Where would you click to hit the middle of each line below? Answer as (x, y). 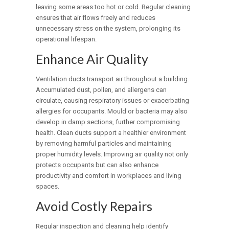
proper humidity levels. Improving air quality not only (112, 154)
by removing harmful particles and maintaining (104, 144)
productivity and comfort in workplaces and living (109, 176)
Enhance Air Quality (92, 59)
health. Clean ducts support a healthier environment (111, 133)
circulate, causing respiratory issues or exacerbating (113, 101)
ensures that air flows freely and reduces (96, 18)
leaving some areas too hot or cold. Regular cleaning (113, 7)
